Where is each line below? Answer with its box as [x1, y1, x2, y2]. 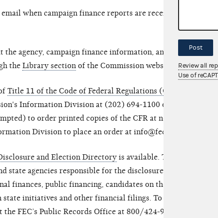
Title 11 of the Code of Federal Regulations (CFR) [7, 87, 181, 96]
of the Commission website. [76, 61, 175, 71]
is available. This [117, 153, 177, 162]
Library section [22, 61, 76, 71]
